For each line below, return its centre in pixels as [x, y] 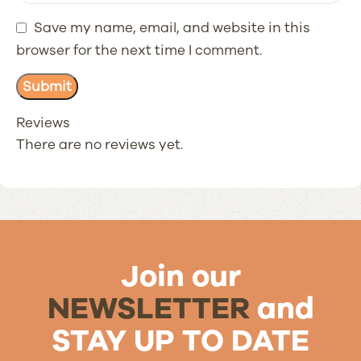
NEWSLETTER [148, 309]
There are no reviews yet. [100, 145]
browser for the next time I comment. [139, 51]
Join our [180, 277]
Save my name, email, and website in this [172, 27]
